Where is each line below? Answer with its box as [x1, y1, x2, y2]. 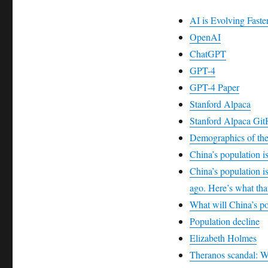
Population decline [189, 215, 260, 228]
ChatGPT [189, 47, 226, 60]
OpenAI [189, 31, 221, 44]
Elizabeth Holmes [189, 232, 257, 245]
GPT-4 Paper [189, 81, 239, 94]
